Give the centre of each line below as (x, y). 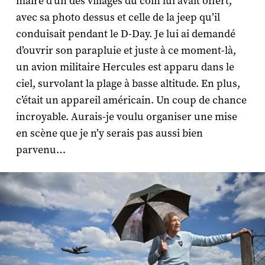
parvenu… (41, 150)
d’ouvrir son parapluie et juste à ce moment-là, (126, 51)
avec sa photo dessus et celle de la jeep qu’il (118, 18)
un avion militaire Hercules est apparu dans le (125, 67)
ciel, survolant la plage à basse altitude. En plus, (128, 84)
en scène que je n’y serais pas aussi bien (109, 134)
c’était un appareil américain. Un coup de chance (131, 101)
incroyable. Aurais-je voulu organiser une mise (126, 117)
